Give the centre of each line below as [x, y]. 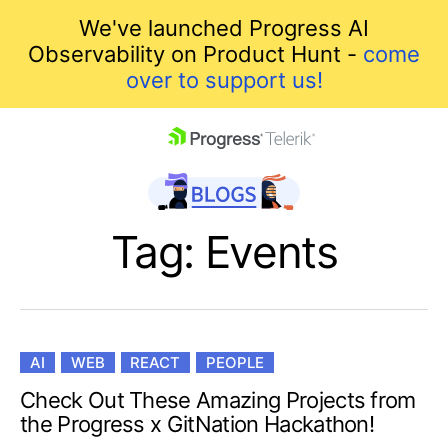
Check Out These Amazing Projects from [218, 399]
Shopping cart [128, 398]
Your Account [135, 424]
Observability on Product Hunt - [195, 54]
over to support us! [224, 80]
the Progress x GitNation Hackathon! [197, 423]
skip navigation [91, 161]
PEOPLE [235, 362]
